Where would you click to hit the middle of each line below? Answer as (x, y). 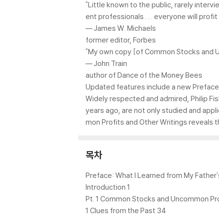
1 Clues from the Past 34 (126, 210)
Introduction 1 (108, 187)
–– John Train (106, 63)
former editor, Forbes (121, 40)
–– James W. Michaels (121, 28)
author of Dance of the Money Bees (144, 75)
